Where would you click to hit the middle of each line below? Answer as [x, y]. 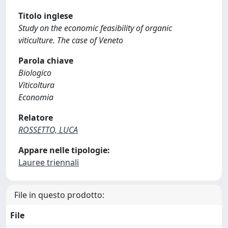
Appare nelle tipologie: [64, 150]
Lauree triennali [49, 162]
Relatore [36, 118]
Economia [36, 97]
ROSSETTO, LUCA [48, 130]
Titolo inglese [46, 16]
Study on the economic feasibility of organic [95, 28]
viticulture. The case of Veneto [71, 40]
